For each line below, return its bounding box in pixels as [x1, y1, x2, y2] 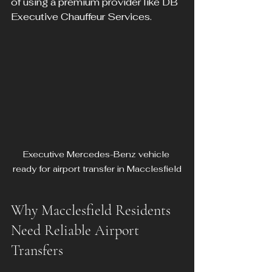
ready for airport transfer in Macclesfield [13, 163, 182, 175]
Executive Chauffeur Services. [11, 10, 152, 23]
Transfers [11, 242, 63, 260]
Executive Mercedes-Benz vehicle [22, 149, 172, 160]
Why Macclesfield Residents [11, 202, 174, 220]
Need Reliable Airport [11, 222, 143, 240]
